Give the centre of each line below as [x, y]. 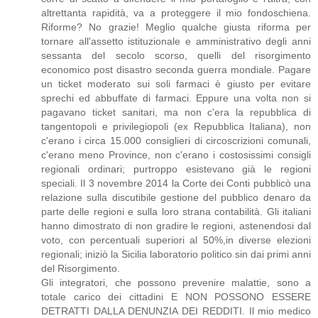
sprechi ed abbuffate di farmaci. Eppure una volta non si [176, 98]
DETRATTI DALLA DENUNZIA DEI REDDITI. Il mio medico [176, 311]
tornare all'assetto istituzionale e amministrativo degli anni [176, 41]
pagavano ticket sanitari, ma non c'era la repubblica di [176, 112]
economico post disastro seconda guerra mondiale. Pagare [176, 69]
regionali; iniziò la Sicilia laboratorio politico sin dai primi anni [176, 254]
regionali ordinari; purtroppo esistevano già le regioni [176, 169]
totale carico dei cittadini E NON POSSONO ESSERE [176, 296]
